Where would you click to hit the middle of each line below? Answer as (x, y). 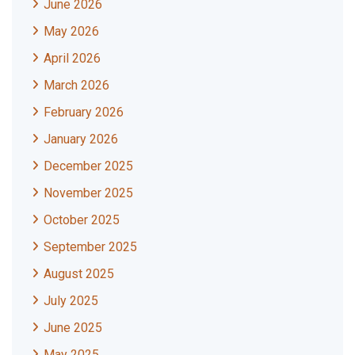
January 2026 (81, 139)
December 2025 (88, 166)
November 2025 (88, 193)
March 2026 (76, 86)
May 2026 (71, 32)
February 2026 (84, 113)
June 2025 (73, 328)
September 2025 (90, 247)
